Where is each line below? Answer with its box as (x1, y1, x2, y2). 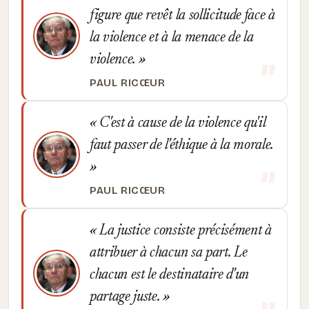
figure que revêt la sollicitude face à (90, 8, 275, 23)
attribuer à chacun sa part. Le (90, 246, 248, 261)
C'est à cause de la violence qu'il (96, 116, 266, 131)
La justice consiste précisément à (96, 223, 272, 239)
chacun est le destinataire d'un (90, 268, 250, 283)
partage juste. (90, 290, 163, 305)
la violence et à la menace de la (90, 30, 254, 46)
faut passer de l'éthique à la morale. (90, 138, 274, 153)
